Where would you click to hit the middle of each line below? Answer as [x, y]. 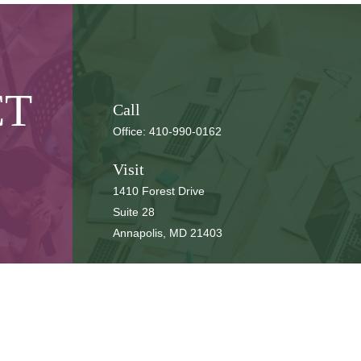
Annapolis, [139, 233]
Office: [131, 131]
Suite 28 [133, 212]
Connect [139, 271]
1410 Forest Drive [158, 191]
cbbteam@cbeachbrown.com [187, 287]
